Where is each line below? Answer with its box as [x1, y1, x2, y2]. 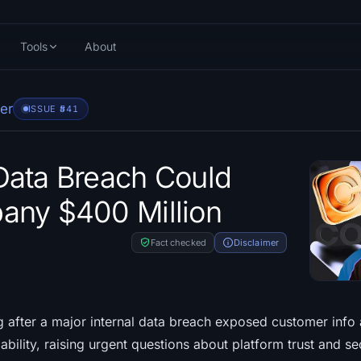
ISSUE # [27, 103, 66, 115]
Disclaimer [233, 236, 279, 248]
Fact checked [150, 236, 206, 248]
